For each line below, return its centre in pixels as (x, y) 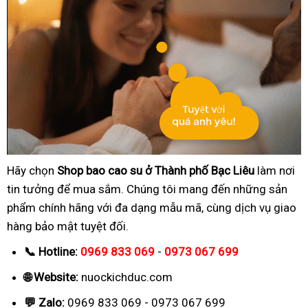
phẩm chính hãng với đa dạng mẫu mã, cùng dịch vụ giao (152, 207)
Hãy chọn (32, 170)
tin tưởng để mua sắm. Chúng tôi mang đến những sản (147, 189)
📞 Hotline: (52, 251)
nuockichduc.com (125, 277)
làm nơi (275, 170)
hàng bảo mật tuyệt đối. (68, 226)
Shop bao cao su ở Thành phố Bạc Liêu (156, 170)
